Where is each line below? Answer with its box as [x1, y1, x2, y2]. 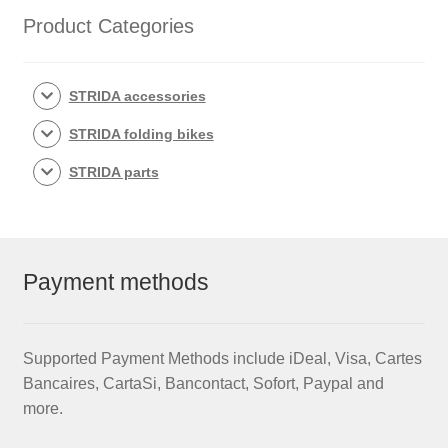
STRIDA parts [68, 164, 159, 181]
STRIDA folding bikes [68, 126, 214, 143]
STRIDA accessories [68, 88, 206, 105]
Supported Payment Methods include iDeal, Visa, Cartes [22, 350, 422, 368]
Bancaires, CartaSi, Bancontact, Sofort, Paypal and [22, 375, 384, 393]
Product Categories [22, 14, 194, 37]
